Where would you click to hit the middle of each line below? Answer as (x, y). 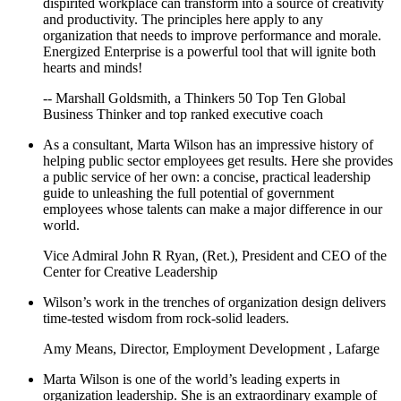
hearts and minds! (93, 67)
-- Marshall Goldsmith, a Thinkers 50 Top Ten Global (194, 98)
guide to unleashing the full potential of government (188, 192)
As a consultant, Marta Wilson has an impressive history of (208, 144)
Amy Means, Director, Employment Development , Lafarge (211, 348)
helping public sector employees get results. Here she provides (218, 160)
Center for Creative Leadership (130, 271)
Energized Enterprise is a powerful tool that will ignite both (209, 51)
